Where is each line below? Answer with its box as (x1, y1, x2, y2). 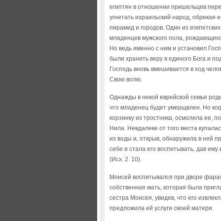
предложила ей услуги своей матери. (110, 205, 214, 212)
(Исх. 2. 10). (110, 156, 142, 163)
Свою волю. (110, 76, 142, 83)
